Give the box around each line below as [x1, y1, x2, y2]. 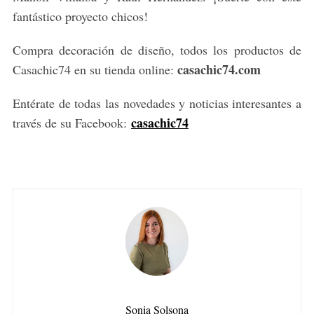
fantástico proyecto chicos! [12, 8, 148, 25]
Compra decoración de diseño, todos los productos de [12, 41, 302, 59]
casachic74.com [177, 60, 261, 79]
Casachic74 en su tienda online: [12, 61, 177, 78]
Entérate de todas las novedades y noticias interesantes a [12, 95, 302, 112]
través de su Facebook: [12, 114, 131, 132]
